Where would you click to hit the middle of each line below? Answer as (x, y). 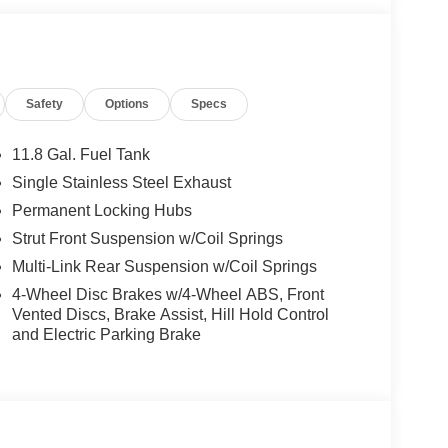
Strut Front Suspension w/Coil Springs (147, 239)
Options (127, 104)
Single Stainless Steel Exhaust (121, 183)
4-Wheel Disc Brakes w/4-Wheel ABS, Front (167, 295)
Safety (45, 104)
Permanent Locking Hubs (101, 211)
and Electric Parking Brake (106, 335)
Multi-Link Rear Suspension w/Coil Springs (164, 267)
